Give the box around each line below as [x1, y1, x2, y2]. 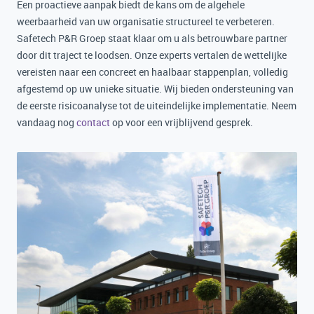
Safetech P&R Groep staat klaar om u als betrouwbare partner [17, 32, 287, 45]
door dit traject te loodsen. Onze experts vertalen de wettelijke [17, 48, 287, 62]
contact [76, 116, 110, 129]
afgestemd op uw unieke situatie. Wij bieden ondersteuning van [17, 82, 294, 95]
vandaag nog [17, 116, 76, 129]
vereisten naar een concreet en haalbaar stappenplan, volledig [17, 65, 288, 78]
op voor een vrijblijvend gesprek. [110, 116, 253, 129]
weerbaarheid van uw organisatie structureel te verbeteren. [17, 15, 275, 28]
